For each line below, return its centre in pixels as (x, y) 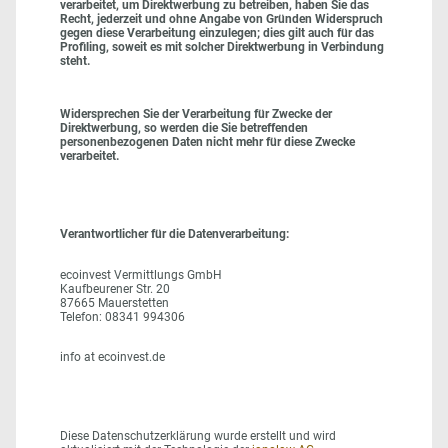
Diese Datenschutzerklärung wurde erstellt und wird (198, 435)
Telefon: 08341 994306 (122, 316)
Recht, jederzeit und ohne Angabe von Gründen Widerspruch (221, 19)
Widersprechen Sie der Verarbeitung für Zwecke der (196, 113)
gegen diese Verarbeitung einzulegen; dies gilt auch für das (217, 33)
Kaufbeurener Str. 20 (115, 288)
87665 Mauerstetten (114, 302)
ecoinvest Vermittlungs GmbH (141, 274)
